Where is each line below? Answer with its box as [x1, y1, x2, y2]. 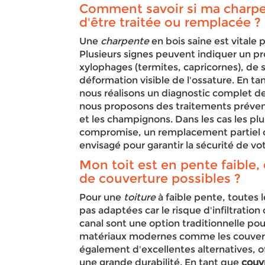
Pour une [79, 192, 124, 203]
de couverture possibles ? [79, 171, 241, 186]
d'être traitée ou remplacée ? [79, 15, 261, 30]
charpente [101, 35, 150, 47]
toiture [124, 192, 156, 203]
